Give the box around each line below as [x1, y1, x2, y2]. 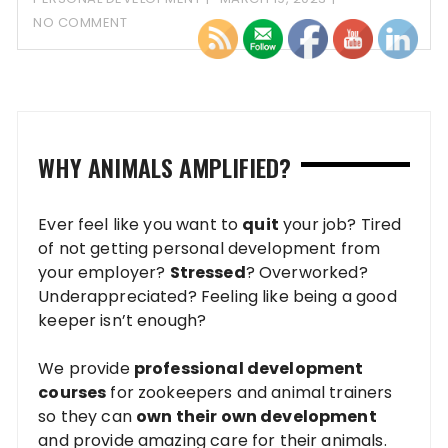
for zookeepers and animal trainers [106, 381, 393, 405]
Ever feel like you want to [38, 213, 243, 237]
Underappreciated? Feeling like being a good [38, 285, 397, 309]
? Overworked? [245, 261, 368, 285]
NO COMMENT [33, 13, 128, 33]
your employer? [38, 261, 170, 285]
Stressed [169, 261, 246, 285]
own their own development [136, 405, 377, 429]
